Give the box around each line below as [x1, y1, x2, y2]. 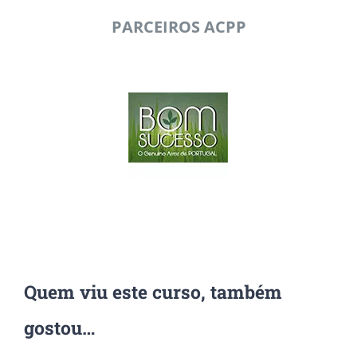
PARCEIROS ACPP [111, 16, 246, 38]
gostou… [23, 316, 95, 340]
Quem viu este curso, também [23, 280, 282, 304]
